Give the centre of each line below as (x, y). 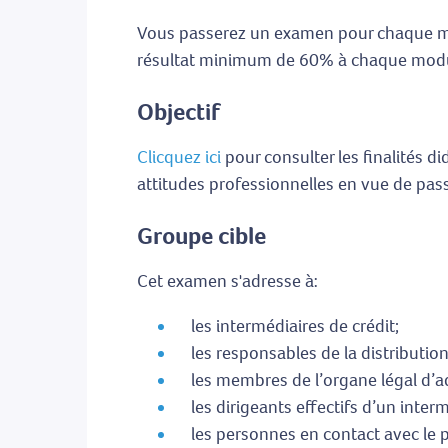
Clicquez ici (179, 157)
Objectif (178, 112)
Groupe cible (201, 236)
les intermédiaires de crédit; (295, 326)
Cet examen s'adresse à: (227, 281)
